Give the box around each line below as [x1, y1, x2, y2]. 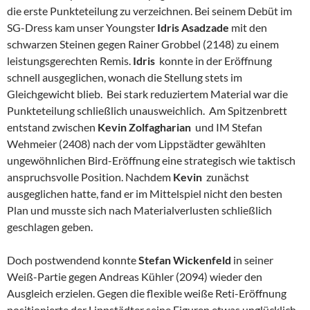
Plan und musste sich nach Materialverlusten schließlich [7, 203, 272, 217]
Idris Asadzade [157, 21, 231, 35]
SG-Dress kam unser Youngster [7, 21, 157, 35]
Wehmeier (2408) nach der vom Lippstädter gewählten [7, 137, 266, 151]
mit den [231, 21, 267, 35]
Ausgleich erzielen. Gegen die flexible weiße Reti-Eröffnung [7, 286, 286, 300]
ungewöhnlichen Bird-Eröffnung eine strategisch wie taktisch [7, 154, 295, 167]
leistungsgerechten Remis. [7, 54, 133, 68]
